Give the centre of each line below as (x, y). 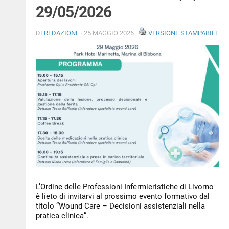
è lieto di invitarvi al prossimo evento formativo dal (123, 197)
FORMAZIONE (27, 63)
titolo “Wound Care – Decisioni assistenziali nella (120, 206)
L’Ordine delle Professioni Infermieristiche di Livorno (125, 187)
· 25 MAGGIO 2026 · (109, 33)
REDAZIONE (62, 33)
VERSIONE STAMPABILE (184, 33)
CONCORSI (22, 89)
